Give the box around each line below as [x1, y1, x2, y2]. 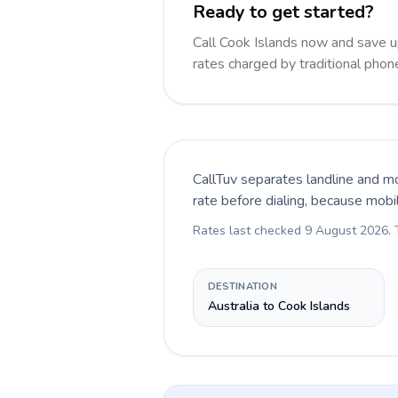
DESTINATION [208, 280, 278, 293]
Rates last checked [193, 222, 305, 239]
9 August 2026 [305, 222, 388, 239]
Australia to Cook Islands [208, 298, 350, 314]
